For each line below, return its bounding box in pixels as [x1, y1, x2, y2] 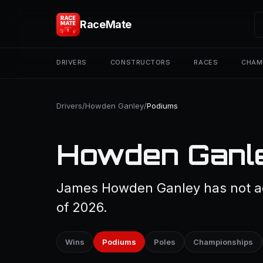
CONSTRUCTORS [110, 58, 171, 66]
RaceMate [80, 18, 132, 31]
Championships [193, 237, 253, 247]
